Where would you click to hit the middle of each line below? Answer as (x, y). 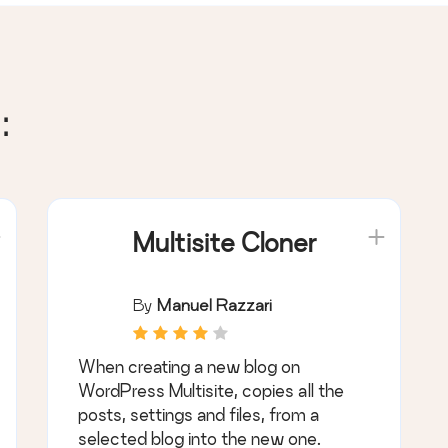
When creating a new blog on (189, 367)
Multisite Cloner (225, 243)
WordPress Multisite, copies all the (211, 391)
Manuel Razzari (215, 305)
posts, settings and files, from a (199, 415)
